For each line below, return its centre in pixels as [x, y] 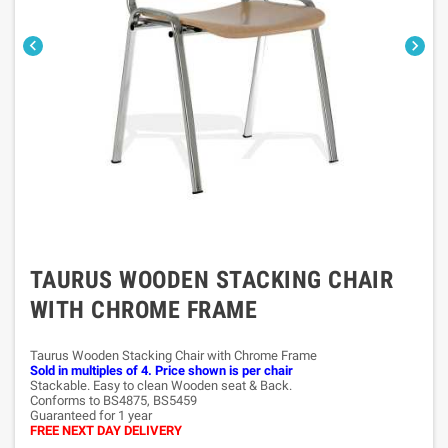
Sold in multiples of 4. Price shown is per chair [161, 370]
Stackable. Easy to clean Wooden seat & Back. [161, 385]
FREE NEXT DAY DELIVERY [106, 430]
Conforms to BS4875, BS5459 [113, 400]
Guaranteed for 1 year [91, 415]
